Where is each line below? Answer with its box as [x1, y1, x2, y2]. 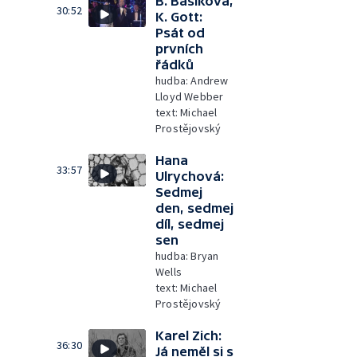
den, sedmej [155, 201, 233, 215]
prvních [155, 41, 203, 56]
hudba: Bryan [155, 249, 219, 263]
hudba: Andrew [155, 73, 229, 88]
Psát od [155, 25, 205, 40]
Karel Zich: [155, 328, 222, 343]
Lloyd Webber [155, 89, 224, 104]
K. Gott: [155, 10, 202, 24]
